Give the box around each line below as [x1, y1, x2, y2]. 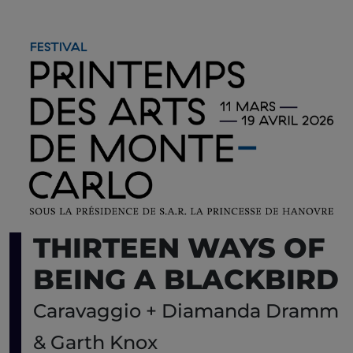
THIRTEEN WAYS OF [33, 231, 325, 266]
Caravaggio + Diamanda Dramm [33, 299, 339, 323]
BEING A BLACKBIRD [33, 262, 339, 297]
